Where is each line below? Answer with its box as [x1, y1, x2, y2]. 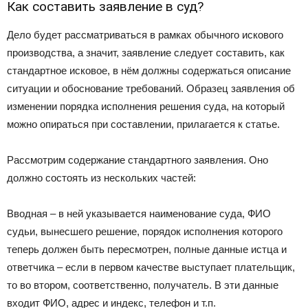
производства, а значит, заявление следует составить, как [7, 47, 285, 59]
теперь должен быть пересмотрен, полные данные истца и [7, 243, 287, 256]
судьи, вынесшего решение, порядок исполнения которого [7, 225, 283, 238]
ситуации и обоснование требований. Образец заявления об [7, 82, 295, 95]
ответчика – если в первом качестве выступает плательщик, [7, 261, 295, 274]
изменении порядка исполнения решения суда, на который [7, 100, 285, 113]
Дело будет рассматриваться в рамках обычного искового [7, 29, 283, 41]
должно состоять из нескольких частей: [7, 172, 196, 184]
